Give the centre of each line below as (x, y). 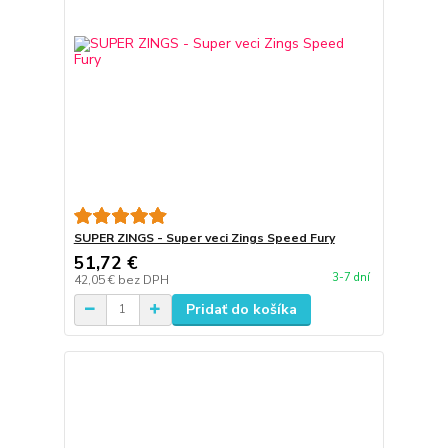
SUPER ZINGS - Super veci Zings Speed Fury (204, 237)
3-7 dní (350, 278)
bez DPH (143, 279)
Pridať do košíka (241, 309)
